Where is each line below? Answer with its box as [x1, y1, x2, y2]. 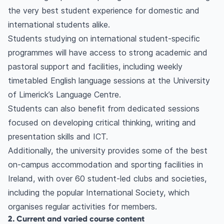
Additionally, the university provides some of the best [8, 145, 207, 156]
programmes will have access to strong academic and [8, 47, 207, 58]
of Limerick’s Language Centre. [8, 89, 121, 100]
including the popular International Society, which [8, 187, 189, 198]
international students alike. [8, 19, 110, 30]
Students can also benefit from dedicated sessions [8, 103, 199, 114]
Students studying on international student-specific [8, 33, 200, 44]
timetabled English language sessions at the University [8, 75, 210, 86]
